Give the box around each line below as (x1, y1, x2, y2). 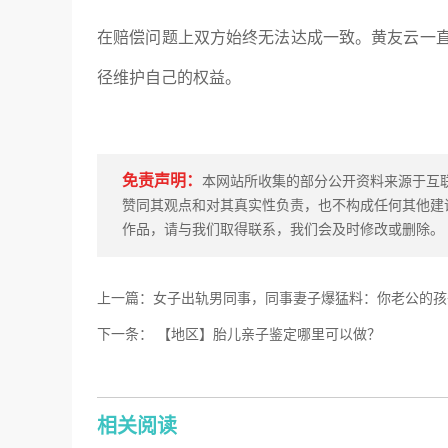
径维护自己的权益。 (97, 69, 241, 86)
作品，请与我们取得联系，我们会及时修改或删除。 (122, 222, 444, 237)
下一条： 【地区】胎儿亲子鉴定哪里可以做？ (97, 327, 381, 342)
